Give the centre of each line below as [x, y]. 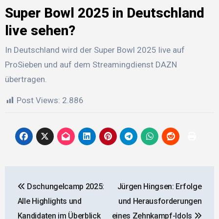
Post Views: [38, 100]
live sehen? [40, 30]
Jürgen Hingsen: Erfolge [159, 187]
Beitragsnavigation [72, 176]
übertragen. [26, 79]
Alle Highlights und [49, 201]
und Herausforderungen [160, 201]
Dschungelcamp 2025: [65, 187]
